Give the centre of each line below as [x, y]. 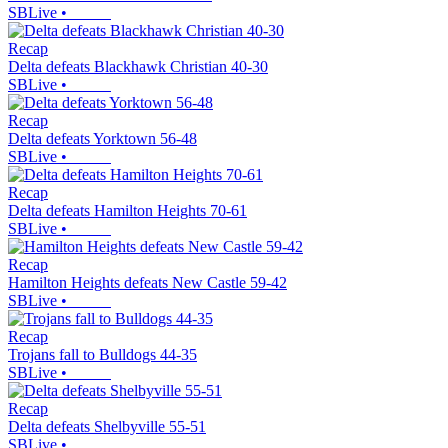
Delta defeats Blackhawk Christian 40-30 [138, 67]
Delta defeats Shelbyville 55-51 [107, 427]
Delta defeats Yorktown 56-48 [102, 139]
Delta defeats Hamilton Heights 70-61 [127, 211]
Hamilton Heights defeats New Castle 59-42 [147, 283]
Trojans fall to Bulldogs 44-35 [102, 355]
